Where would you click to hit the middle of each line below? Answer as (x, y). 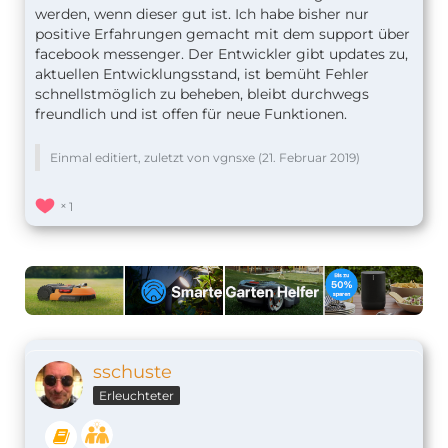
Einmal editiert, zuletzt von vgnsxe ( (156, 157)
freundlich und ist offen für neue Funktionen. (191, 113)
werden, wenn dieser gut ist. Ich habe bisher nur (202, 13)
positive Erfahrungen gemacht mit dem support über (222, 33)
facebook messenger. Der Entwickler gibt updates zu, (221, 53)
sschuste (132, 371)
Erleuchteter (136, 395)
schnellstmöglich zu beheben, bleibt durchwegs (202, 93)
